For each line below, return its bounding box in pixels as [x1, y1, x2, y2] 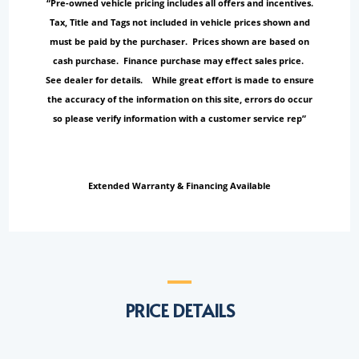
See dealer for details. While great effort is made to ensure [45, 74, 314, 87]
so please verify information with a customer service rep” [53, 112, 306, 125]
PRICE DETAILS [124, 298, 235, 323]
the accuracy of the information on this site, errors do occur [46, 93, 313, 106]
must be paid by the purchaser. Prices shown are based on [50, 35, 309, 48]
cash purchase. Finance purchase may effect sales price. [53, 54, 306, 67]
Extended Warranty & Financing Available [88, 179, 271, 192]
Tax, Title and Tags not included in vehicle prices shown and [49, 16, 310, 29]
